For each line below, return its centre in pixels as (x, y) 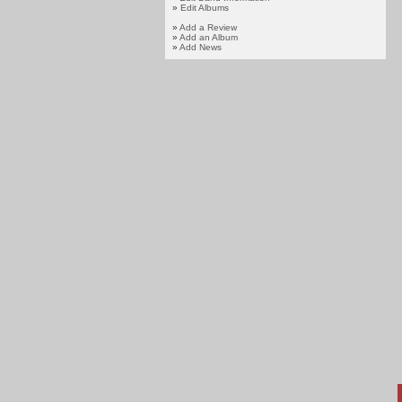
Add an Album (208, 37)
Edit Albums (204, 8)
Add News (200, 47)
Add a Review (208, 27)
